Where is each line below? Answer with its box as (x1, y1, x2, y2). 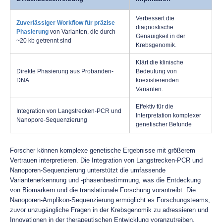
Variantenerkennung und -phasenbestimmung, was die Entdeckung (10, 176, 201, 184)
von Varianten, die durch (49, 28, 115, 35)
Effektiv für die (136, 103, 173, 110)
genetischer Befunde (136, 121, 192, 128)
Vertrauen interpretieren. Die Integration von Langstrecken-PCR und (10, 157, 203, 164)
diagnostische (136, 24, 173, 31)
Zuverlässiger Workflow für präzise (16, 19, 115, 26)
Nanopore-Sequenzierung (16, 116, 87, 123)
